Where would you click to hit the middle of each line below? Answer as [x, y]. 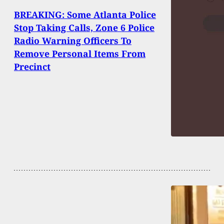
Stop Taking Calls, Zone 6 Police [84, 27]
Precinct [32, 66]
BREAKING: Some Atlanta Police [85, 14]
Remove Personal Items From [80, 53]
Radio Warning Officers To [73, 40]
